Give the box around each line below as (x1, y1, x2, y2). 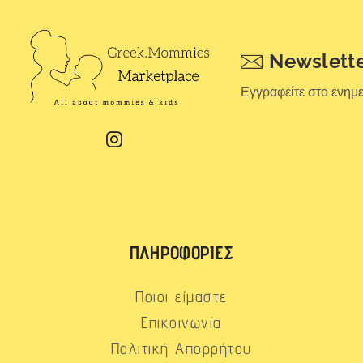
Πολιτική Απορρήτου (110, 339, 252, 359)
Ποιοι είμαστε (135, 287, 228, 307)
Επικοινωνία (141, 313, 222, 333)
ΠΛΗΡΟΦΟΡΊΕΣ (129, 241, 234, 264)
